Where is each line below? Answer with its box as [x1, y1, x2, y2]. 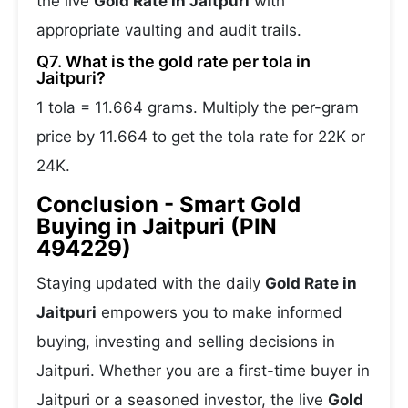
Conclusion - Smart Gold [36, 191, 301, 218]
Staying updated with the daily [36, 274, 265, 292]
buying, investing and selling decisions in [36, 332, 335, 351]
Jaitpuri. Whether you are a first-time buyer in [36, 362, 370, 380]
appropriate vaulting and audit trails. [36, 21, 301, 39]
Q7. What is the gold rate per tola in [36, 52, 311, 71]
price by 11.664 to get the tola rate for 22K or [36, 127, 365, 146]
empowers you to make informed [97, 303, 342, 321]
